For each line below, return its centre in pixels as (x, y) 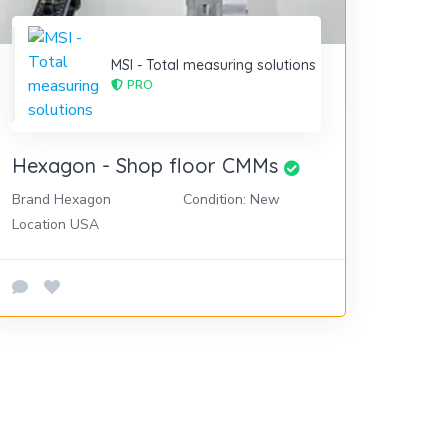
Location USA (56, 224)
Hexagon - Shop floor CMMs (145, 165)
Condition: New (231, 199)
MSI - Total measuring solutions (214, 65)
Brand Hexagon (62, 199)
